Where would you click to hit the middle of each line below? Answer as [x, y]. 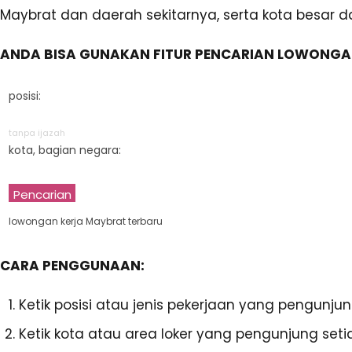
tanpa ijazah [37, 132]
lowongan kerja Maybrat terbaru [86, 221]
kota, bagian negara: [65, 150]
